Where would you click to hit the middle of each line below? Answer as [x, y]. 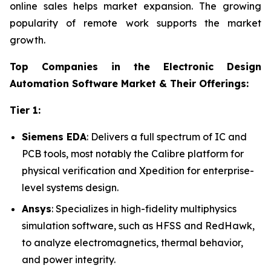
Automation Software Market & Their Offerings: [129, 84]
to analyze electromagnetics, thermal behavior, [132, 242]
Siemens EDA [54, 137]
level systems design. [70, 188]
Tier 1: [25, 110]
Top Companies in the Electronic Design [135, 67]
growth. [28, 40]
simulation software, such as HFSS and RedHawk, [138, 225]
